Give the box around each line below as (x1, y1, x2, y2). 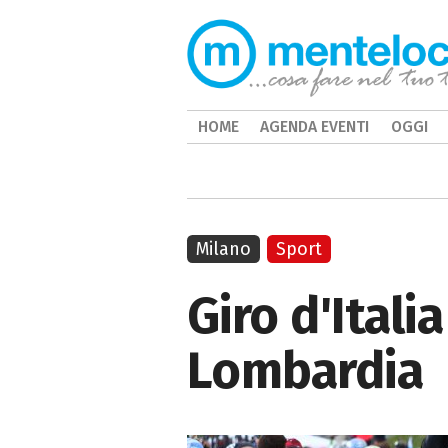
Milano (196, 238, 251, 260)
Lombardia (187, 341, 424, 401)
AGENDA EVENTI (260, 117, 370, 136)
